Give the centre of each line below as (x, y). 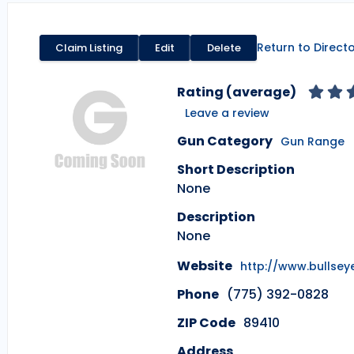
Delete (224, 48)
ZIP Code (206, 323)
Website (205, 266)
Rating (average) (237, 92)
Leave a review (227, 113)
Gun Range (313, 141)
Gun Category (225, 141)
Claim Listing (89, 48)
